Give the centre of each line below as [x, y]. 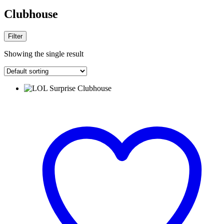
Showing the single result [44, 53]
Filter [15, 36]
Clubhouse [31, 14]
